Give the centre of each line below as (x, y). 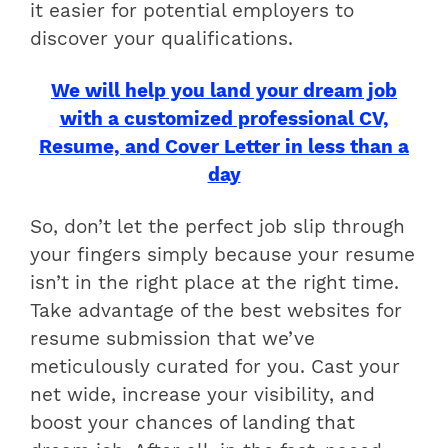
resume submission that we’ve (172, 338)
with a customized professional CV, (224, 118)
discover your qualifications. (161, 38)
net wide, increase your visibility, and (202, 394)
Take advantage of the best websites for (216, 310)
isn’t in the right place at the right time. (214, 282)
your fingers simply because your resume (222, 254)
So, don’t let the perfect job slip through (217, 226)
